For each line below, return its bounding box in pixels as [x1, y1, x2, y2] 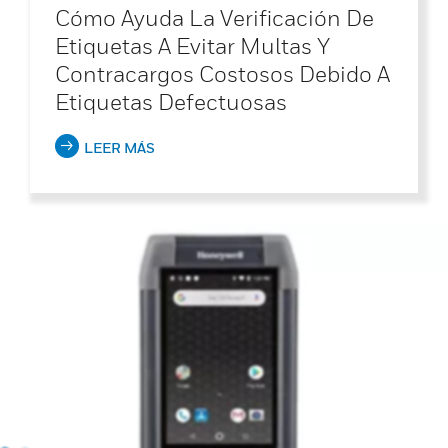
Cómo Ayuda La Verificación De [55, 4, 374, 31]
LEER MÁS [84, 138, 155, 156]
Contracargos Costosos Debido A [55, 60, 390, 87]
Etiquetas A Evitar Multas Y [55, 32, 330, 59]
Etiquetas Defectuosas [55, 88, 287, 115]
